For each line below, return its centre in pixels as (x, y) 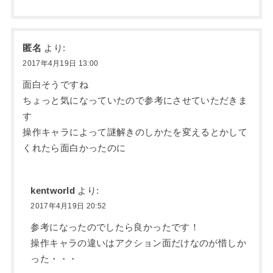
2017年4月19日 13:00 (61, 63)
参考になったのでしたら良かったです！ (115, 227)
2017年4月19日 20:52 (69, 206)
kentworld (53, 190)
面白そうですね (55, 84)
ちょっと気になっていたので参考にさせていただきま (135, 100)
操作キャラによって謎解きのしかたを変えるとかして (135, 132)
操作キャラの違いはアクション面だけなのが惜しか (138, 243)
